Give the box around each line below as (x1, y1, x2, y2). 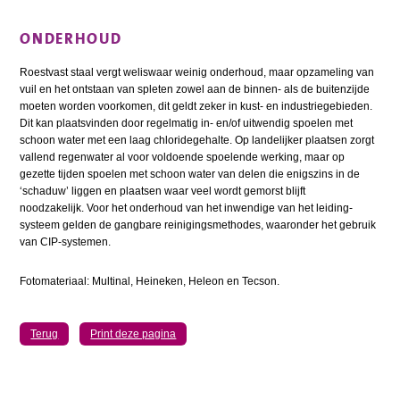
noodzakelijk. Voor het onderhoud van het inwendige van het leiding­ (20, 202, 354, 215)
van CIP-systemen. (20, 236, 112, 249)
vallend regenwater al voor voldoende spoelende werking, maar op (20, 151, 346, 164)
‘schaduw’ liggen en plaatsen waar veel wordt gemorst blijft (20, 185, 306, 198)
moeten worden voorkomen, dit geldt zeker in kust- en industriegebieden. (20, 100, 373, 113)
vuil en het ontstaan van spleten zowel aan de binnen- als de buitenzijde (20, 83, 371, 96)
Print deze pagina (90, 327, 177, 340)
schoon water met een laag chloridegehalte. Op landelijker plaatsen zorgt (20, 134, 375, 147)
